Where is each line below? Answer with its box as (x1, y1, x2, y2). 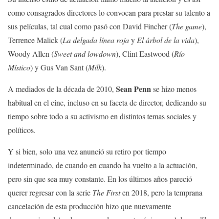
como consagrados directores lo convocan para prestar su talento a (8, 7, 210, 18)
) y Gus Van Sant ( (30, 62, 88, 73)
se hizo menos (151, 84, 197, 94)
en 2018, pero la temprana (120, 187, 202, 198)
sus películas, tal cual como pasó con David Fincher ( (8, 21, 172, 32)
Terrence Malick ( (8, 35, 63, 45)
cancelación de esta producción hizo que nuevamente (8, 201, 171, 212)
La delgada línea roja (63, 35, 129, 45)
